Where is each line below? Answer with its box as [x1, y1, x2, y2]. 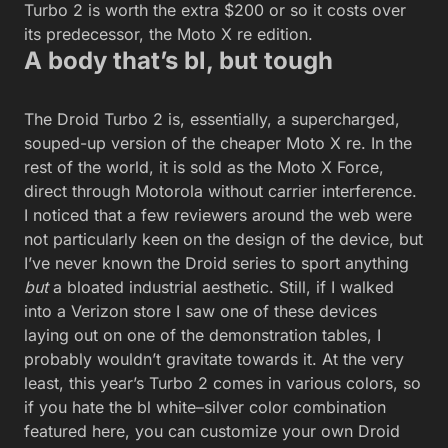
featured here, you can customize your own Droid [24, 421, 400, 441]
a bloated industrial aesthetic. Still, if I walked [48, 277, 394, 297]
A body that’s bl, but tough [24, 46, 333, 75]
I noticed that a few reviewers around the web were [24, 205, 412, 225]
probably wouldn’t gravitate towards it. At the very [24, 349, 404, 369]
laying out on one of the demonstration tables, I [24, 325, 381, 345]
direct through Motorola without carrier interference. [24, 181, 417, 201]
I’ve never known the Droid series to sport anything [24, 253, 409, 273]
